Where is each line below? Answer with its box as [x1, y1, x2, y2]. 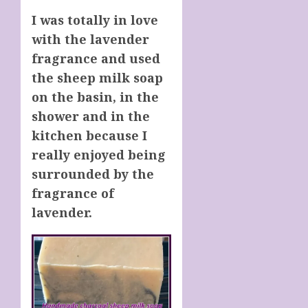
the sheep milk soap [32, 69, 163, 87]
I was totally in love [32, 12, 158, 29]
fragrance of [32, 185, 114, 202]
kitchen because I [32, 127, 147, 144]
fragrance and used [32, 50, 160, 67]
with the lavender [32, 31, 149, 48]
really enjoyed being [32, 146, 166, 164]
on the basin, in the [32, 89, 159, 106]
